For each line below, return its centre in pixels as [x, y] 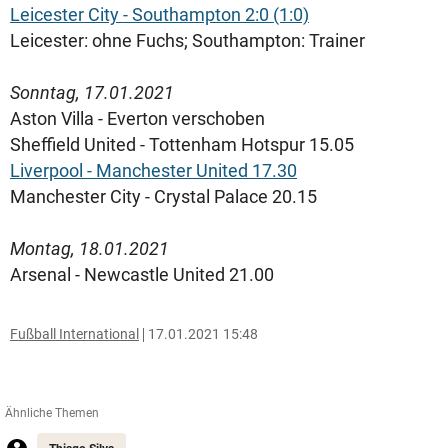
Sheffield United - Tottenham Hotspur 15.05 [182, 144]
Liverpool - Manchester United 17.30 [153, 170]
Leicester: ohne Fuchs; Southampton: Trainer [187, 40]
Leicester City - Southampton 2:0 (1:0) [159, 14]
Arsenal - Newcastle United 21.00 [142, 274]
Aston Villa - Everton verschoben [137, 118]
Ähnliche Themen [52, 413]
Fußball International [74, 334]
